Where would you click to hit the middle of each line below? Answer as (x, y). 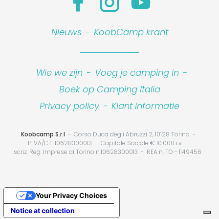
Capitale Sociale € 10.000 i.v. (142, 143)
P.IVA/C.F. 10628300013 (60, 143)
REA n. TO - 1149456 (174, 152)
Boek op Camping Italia (109, 89)
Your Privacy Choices (72, 196)
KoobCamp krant (131, 32)
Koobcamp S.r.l (43, 134)
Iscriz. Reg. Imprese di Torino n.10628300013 (75, 152)
